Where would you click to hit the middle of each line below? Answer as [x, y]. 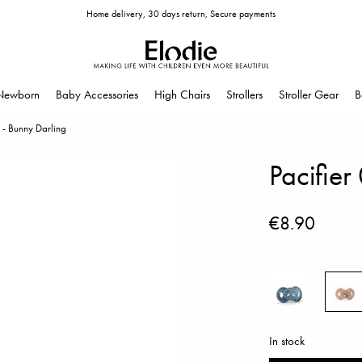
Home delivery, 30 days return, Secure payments [181, 14]
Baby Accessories [97, 95]
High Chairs [182, 95]
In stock [287, 341]
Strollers [244, 95]
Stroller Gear [309, 95]
